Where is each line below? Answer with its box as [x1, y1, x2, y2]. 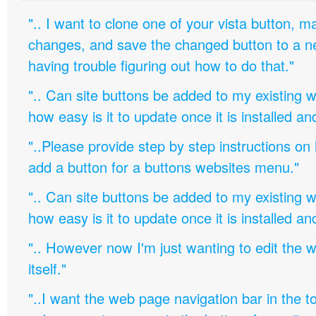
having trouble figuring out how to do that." [28, 55, 294, 75]
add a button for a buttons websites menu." [28, 157, 299, 177]
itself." [28, 258, 66, 279]
